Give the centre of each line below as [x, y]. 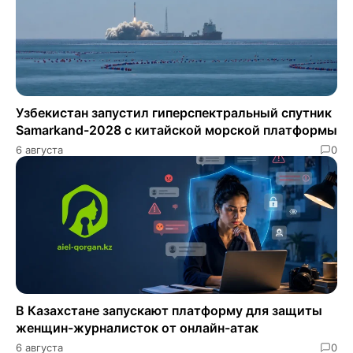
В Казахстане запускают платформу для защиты [169, 310]
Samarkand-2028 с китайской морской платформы [176, 130]
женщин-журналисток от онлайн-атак [137, 327]
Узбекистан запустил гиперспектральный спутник [174, 112]
